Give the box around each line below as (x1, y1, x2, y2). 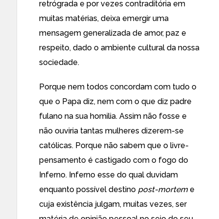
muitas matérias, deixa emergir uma (39, 14, 169, 23)
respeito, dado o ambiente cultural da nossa (39, 43, 199, 52)
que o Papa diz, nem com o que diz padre (39, 97, 192, 106)
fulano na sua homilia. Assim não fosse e (39, 111, 187, 121)
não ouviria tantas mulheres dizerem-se (39, 126, 184, 135)
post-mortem (138, 185, 188, 194)
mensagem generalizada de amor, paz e (39, 28, 186, 38)
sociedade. (39, 58, 79, 67)
